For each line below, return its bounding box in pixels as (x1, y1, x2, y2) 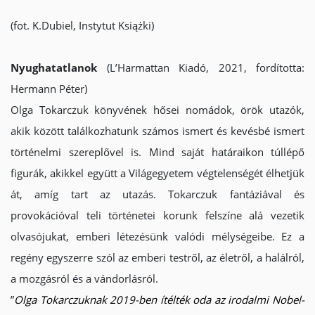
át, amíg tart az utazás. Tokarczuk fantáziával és (11, 187, 304, 201)
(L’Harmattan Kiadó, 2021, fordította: (97, 60, 304, 75)
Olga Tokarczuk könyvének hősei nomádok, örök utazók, (11, 103, 304, 117)
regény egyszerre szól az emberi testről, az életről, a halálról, (11, 250, 304, 264)
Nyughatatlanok (11, 60, 97, 75)
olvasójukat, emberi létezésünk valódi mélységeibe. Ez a (11, 229, 304, 243)
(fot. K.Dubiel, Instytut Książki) (11, 18, 154, 32)
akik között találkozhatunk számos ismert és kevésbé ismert (11, 124, 304, 138)
